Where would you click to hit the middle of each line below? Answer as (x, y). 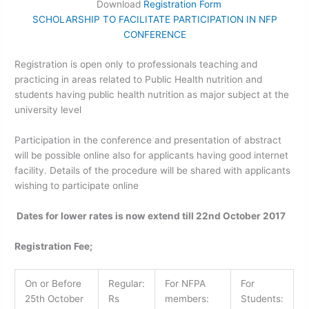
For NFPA (185, 283)
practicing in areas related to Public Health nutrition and (139, 80)
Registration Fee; (54, 247)
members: (188, 298)
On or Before (53, 283)
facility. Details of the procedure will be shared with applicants (153, 171)
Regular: (126, 283)
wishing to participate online (77, 186)
